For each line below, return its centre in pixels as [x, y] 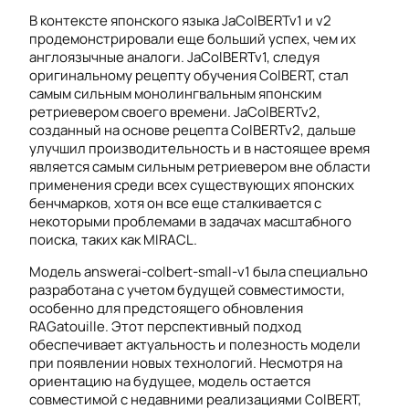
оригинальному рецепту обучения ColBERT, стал [189, 75]
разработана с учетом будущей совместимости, [187, 289]
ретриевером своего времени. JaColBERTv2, [175, 111]
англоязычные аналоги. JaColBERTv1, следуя [174, 57]
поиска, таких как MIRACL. [113, 239]
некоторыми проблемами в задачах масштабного [190, 221]
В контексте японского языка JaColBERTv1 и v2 [180, 20]
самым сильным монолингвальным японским [175, 93]
